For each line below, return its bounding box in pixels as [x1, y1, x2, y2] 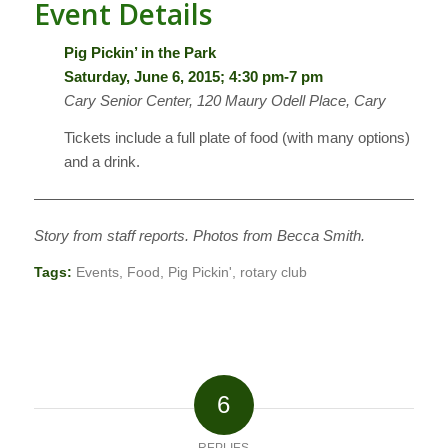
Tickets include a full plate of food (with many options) [63, 129, 410, 147]
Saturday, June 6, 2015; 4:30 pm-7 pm [63, 68, 323, 86]
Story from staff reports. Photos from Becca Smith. [33, 226, 365, 244]
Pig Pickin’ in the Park [63, 44, 216, 62]
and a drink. [63, 153, 140, 171]
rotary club [239, 265, 307, 281]
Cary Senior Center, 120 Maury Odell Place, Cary [63, 92, 386, 110]
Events [75, 265, 119, 281]
